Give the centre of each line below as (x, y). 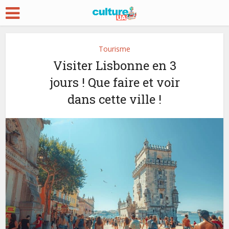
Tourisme (114, 49)
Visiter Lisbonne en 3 (114, 65)
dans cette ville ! (114, 99)
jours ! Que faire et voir (114, 82)
